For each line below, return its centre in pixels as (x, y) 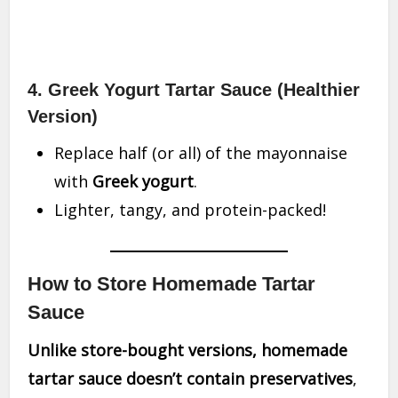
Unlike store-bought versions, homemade (188, 350)
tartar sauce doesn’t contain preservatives (191, 379)
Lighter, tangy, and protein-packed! (191, 210)
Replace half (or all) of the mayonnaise (201, 153)
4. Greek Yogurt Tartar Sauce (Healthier (194, 90)
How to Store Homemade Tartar (172, 284)
